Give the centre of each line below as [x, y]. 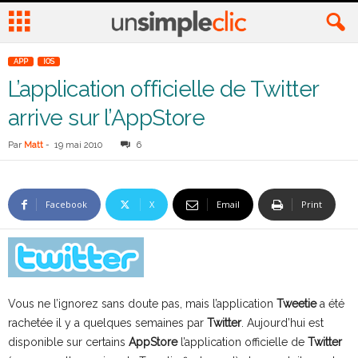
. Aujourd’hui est [282, 323]
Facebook [66, 204]
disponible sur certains [68, 342]
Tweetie [296, 304]
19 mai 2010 [78, 145]
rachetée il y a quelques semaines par [107, 323]
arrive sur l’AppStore [107, 118]
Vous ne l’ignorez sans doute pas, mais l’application [142, 304]
